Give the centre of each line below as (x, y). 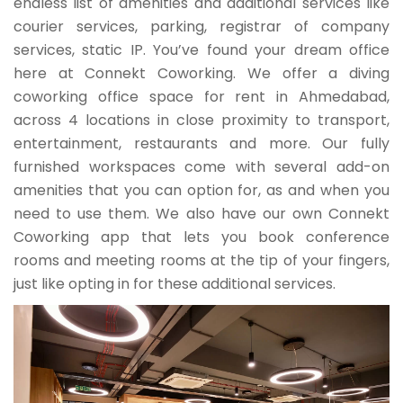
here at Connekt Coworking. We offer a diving (201, 73)
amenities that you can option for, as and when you (201, 190)
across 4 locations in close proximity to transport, (201, 120)
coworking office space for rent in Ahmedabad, (201, 96)
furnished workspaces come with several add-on (201, 166)
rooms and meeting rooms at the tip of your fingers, (201, 260)
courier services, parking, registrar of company (201, 26)
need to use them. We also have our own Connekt (201, 213)
